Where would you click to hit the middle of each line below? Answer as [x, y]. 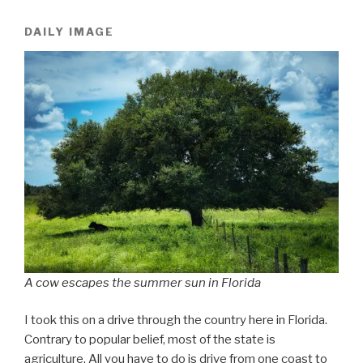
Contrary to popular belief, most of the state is [150, 340]
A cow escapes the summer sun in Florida [143, 282]
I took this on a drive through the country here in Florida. [176, 320]
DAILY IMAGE [69, 31]
